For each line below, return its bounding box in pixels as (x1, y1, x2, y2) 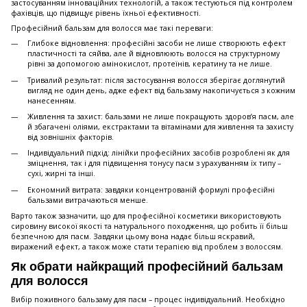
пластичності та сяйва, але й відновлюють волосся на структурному (27, 49, 280, 59)
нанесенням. (27, 95, 76, 106)
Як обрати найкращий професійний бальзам (11, 260, 283, 274)
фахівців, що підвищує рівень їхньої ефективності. (11, 8, 201, 19)
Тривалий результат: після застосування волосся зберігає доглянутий (27, 75, 285, 85)
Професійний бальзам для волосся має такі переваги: (11, 23, 213, 34)
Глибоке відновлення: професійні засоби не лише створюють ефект (27, 38, 286, 49)
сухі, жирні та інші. (27, 169, 95, 179)
